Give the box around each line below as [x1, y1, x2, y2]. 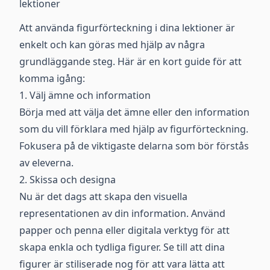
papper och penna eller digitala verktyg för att [19, 224, 230, 237]
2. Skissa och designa [19, 173, 116, 186]
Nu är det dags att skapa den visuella [19, 190, 187, 203]
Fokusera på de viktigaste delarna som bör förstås [19, 139, 249, 152]
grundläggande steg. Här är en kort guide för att [19, 55, 242, 68]
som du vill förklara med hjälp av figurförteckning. [19, 122, 248, 136]
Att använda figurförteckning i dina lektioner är [19, 21, 235, 34]
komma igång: [19, 72, 85, 85]
